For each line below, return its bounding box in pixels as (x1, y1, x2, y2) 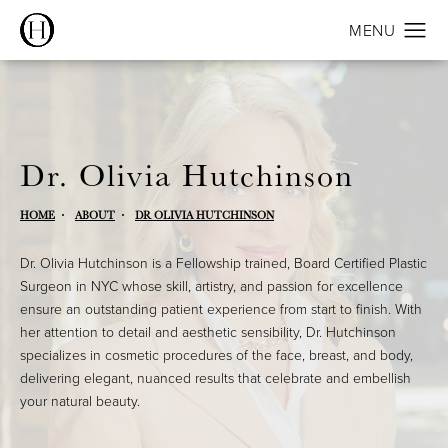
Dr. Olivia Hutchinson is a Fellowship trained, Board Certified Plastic (20, 252, 427, 274)
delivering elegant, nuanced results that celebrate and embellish (20, 367, 411, 389)
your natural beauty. (20, 390, 140, 412)
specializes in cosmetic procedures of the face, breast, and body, (20, 344, 413, 366)
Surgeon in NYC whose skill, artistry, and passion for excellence (20, 275, 403, 297)
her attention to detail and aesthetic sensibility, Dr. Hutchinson (20, 321, 396, 343)
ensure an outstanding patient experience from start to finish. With (20, 298, 422, 320)
